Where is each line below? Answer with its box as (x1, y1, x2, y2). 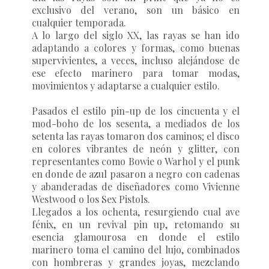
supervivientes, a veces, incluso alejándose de (31, 53, 240, 67)
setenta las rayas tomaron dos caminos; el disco (31, 129, 240, 142)
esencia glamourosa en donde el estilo (31, 230, 240, 243)
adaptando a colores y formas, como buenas (31, 41, 240, 54)
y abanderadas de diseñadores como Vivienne (31, 180, 240, 193)
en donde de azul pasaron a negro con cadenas (31, 167, 240, 180)
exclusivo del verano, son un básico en (31, 3, 240, 16)
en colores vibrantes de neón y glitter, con (31, 142, 240, 155)
